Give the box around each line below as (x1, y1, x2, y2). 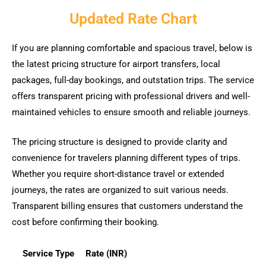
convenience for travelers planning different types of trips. (12, 152, 240, 163)
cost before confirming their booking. (12, 216, 159, 227)
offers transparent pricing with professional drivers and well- (12, 90, 250, 102)
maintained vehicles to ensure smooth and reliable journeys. (12, 106, 251, 118)
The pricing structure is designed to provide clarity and (12, 136, 227, 147)
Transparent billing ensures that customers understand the (12, 200, 243, 211)
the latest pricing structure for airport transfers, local (12, 58, 220, 69)
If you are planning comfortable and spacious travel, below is (12, 42, 252, 53)
